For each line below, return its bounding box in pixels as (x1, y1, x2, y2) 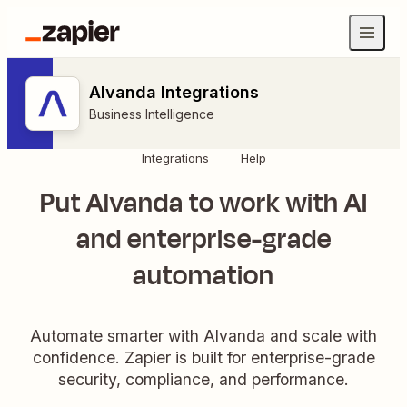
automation (133, 256, 274, 295)
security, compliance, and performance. (58, 369, 349, 389)
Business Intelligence (89, 106, 214, 122)
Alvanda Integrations (89, 83, 259, 102)
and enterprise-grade (75, 220, 332, 259)
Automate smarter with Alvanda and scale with (30, 325, 377, 345)
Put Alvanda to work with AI (39, 184, 368, 223)
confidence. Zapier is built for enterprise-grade (32, 347, 375, 367)
